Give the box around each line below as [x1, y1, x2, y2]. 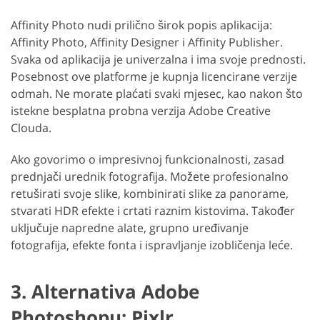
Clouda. [11, 119, 51, 136]
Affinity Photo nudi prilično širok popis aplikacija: [11, 16, 272, 33]
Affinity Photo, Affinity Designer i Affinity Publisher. [11, 34, 283, 50]
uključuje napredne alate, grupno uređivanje [11, 219, 249, 236]
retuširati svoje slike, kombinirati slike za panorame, [11, 185, 289, 201]
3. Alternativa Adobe [11, 278, 199, 304]
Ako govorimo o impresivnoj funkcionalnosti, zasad [11, 151, 284, 167]
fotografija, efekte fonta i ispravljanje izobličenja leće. [11, 236, 293, 253]
